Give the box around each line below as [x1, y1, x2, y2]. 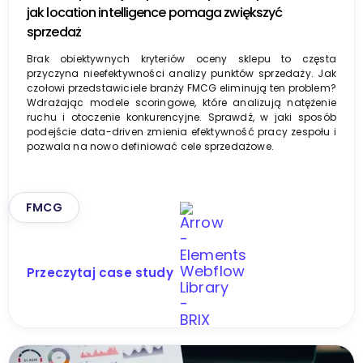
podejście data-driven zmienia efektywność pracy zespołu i [27, 124, 336, 139]
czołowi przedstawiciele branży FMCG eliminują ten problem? [27, 80, 336, 95]
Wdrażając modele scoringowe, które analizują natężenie [27, 95, 336, 109]
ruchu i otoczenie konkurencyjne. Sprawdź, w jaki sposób [27, 109, 336, 124]
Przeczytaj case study [27, 263, 173, 281]
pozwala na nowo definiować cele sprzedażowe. [27, 139, 274, 153]
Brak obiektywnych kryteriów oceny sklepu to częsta [27, 51, 336, 66]
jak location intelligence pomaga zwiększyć [27, 2, 283, 22]
